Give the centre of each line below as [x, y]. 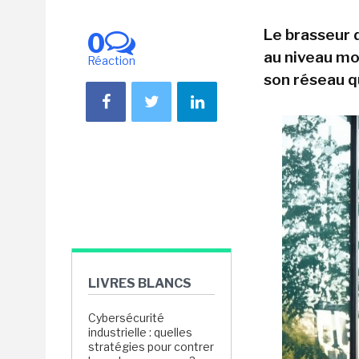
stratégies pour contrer [151, 347]
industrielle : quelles [140, 332]
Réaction [111, 61]
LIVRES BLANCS [140, 283]
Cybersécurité [126, 318]
